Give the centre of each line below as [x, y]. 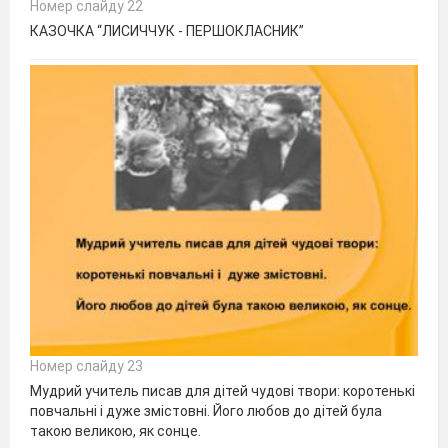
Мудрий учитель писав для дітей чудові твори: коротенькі [222, 391]
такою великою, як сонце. [115, 431]
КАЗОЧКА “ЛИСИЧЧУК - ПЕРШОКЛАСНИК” [167, 31]
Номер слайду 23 [86, 366]
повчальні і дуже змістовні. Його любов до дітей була [206, 411]
